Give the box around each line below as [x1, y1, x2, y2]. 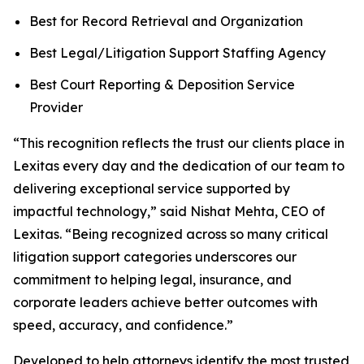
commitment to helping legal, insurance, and [13, 271, 292, 288]
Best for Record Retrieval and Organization [29, 13, 303, 30]
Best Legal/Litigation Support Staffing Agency [29, 44, 326, 61]
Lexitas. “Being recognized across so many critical [13, 225, 328, 242]
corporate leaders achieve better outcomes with [13, 293, 318, 310]
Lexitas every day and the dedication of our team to [13, 157, 344, 174]
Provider [29, 98, 83, 115]
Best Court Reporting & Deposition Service [29, 76, 295, 93]
